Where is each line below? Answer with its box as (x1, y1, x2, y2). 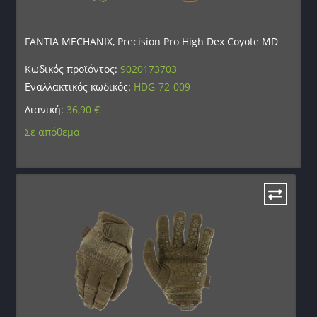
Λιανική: (25, 103, 67, 117)
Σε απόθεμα (25, 125, 81, 139)
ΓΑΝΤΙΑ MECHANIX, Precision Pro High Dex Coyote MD (25, 35, 279, 49)
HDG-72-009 (134, 80, 191, 94)
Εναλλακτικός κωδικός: (25, 80, 134, 94)
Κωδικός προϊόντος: (25, 62, 121, 76)
